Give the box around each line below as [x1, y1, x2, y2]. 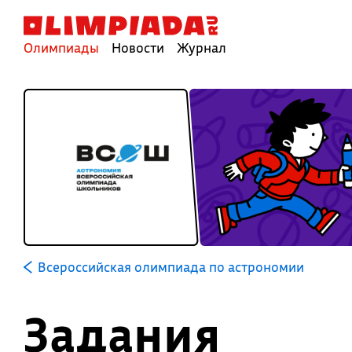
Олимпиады [24, 39, 99, 56]
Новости [112, 39, 164, 56]
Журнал [177, 39, 226, 56]
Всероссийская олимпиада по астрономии [37, 258, 304, 275]
